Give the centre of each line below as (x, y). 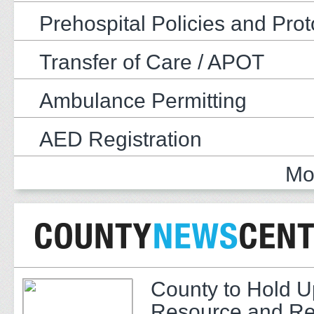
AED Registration (121, 139)
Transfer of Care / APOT (152, 62)
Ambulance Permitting (143, 100)
